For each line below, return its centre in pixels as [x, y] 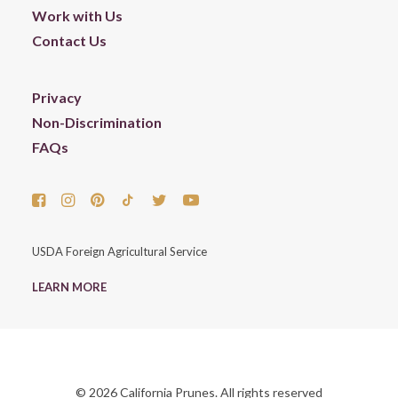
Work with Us [77, 16]
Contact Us [69, 40]
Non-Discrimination [97, 122]
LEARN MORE [69, 287]
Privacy [57, 97]
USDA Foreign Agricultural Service [119, 251]
